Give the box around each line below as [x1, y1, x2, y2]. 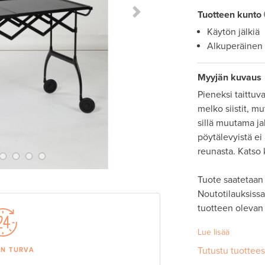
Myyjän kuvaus [197, 72, 261, 84]
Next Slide [135, 12, 178, 24]
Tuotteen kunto [197, 9, 261, 21]
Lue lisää [197, 227, 230, 238]
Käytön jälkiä [206, 26, 260, 38]
